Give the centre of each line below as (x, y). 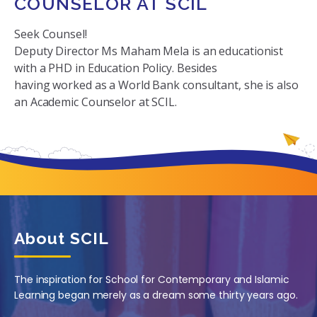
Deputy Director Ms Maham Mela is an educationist (149, 51)
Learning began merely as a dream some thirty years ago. (156, 295)
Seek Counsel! (51, 34)
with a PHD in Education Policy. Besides (116, 68)
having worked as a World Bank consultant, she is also (156, 85)
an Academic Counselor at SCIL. (96, 102)
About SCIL (62, 238)
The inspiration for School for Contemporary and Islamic (152, 280)
